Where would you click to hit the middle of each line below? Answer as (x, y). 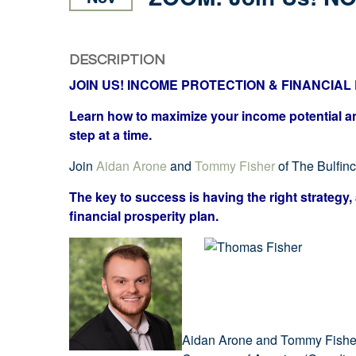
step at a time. (112, 135)
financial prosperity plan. (144, 216)
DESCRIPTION (117, 60)
